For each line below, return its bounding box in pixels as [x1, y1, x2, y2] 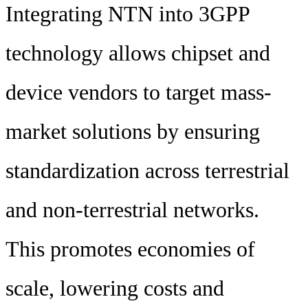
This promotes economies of [5, 236, 255, 262]
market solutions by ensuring [5, 119, 260, 144]
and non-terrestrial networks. [5, 197, 259, 223]
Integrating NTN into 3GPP [5, 1, 250, 27]
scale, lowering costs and [5, 276, 224, 301]
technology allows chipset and [5, 41, 270, 66]
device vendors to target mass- [5, 80, 272, 105]
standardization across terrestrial [5, 158, 289, 184]
